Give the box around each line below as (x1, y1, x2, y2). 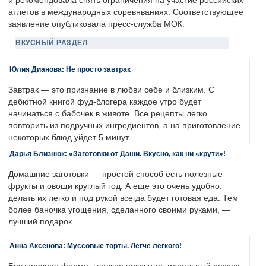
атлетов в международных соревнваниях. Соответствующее (8, 8, 243, 17)
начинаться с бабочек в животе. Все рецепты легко (8, 109, 207, 119)
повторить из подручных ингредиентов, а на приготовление (8, 121, 240, 131)
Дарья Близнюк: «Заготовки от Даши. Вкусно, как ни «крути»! (9, 150, 226, 158)
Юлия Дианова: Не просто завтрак (9, 65, 131, 74)
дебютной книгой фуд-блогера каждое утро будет (8, 97, 201, 107)
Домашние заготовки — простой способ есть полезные (8, 170, 223, 179)
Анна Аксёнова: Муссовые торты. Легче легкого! (9, 242, 182, 250)
